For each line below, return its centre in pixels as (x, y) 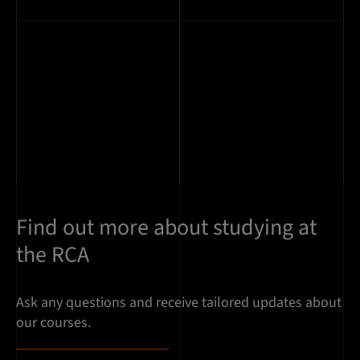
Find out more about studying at (166, 228)
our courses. (53, 323)
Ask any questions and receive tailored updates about (179, 303)
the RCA (53, 255)
